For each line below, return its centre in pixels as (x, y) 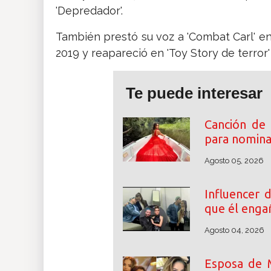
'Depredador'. (89, 11)
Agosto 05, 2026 (234, 161)
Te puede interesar (194, 93)
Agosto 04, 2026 (234, 230)
